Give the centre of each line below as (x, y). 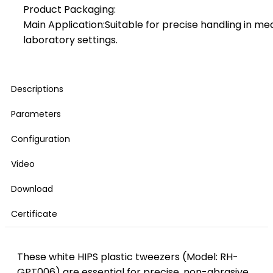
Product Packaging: (69, 10)
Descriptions (37, 89)
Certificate (34, 214)
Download (32, 189)
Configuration (41, 139)
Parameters (36, 114)
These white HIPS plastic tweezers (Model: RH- (128, 257)
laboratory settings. (70, 40)
